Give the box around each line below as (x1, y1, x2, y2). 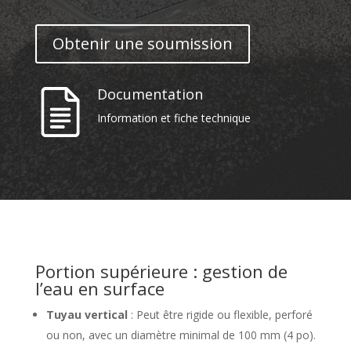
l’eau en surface (34, 277, 165, 300)
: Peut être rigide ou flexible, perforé (127, 307, 313, 322)
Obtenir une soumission (52, 33, 233, 54)
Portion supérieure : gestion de (34, 259, 288, 283)
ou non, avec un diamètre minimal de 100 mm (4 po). (45, 327, 316, 342)
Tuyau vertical (45, 307, 128, 322)
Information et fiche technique (96, 110, 251, 125)
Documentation (96, 85, 203, 103)
